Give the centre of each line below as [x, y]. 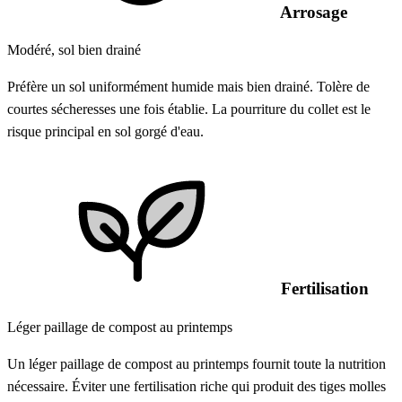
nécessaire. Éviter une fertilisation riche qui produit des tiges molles [197, 386]
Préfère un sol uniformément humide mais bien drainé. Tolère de [188, 87]
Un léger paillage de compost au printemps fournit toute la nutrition [197, 363]
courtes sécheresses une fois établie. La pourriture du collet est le [189, 109]
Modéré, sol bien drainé [74, 50]
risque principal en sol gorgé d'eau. [105, 132]
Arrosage [312, 12]
